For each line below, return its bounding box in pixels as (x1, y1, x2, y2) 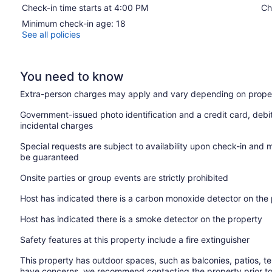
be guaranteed (20, 151, 80, 162)
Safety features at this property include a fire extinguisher (20, 234, 250, 245)
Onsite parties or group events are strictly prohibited (20, 172, 229, 183)
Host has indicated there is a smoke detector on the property (20, 213, 263, 224)
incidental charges (20, 120, 93, 131)
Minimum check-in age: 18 (22, 18, 126, 29)
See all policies (22, 29, 80, 39)
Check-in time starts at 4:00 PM (22, 2, 148, 13)
